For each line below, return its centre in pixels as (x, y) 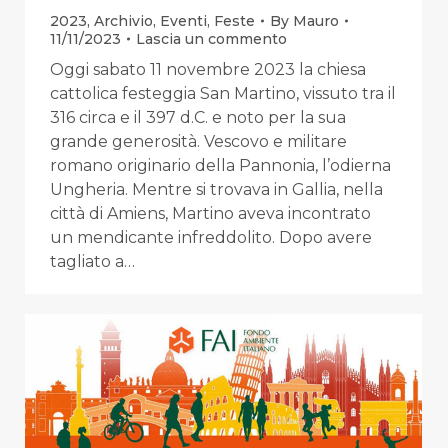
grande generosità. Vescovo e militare (198, 142)
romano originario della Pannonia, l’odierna (220, 166)
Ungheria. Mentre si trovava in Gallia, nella (216, 190)
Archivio (123, 21)
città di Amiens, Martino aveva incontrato (210, 214)
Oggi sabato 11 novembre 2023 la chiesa (208, 70)
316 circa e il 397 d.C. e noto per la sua (198, 118)
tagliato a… (92, 262)
